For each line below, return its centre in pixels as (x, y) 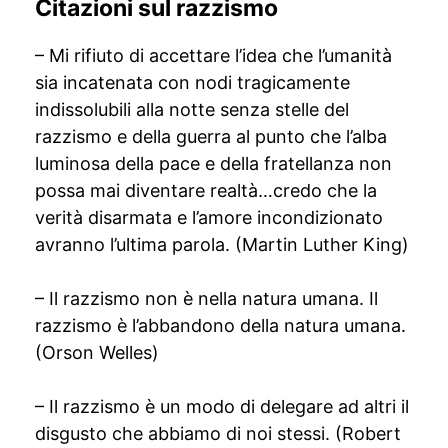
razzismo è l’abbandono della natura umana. (220, 325)
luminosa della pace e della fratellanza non (213, 163)
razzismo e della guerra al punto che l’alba (211, 136)
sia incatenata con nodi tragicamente (192, 82)
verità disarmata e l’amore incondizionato (209, 217)
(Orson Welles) (97, 352)
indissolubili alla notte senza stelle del (192, 109)
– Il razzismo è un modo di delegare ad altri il (222, 406)
